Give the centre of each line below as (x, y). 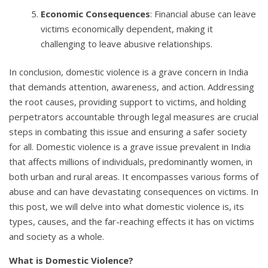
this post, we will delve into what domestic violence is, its (127, 207)
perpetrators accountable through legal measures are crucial (134, 117)
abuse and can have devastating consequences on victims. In (134, 192)
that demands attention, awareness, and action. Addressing (132, 87)
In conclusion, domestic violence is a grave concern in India (129, 72)
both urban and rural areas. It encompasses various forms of (134, 177)
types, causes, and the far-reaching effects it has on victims (132, 222)
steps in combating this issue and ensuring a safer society (128, 132)
